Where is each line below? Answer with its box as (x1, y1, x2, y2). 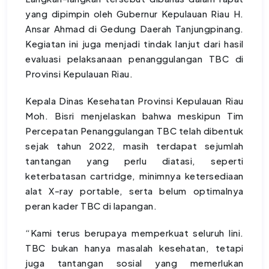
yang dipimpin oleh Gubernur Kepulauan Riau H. (25, 8, 244, 20)
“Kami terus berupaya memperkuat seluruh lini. (25, 227, 244, 239)
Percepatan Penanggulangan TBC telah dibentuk (25, 125, 244, 137)
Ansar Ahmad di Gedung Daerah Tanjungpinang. (25, 23, 244, 35)
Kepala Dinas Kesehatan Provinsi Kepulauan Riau (25, 95, 244, 107)
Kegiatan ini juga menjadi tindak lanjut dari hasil (25, 38, 244, 50)
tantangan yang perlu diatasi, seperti (25, 155, 244, 167)
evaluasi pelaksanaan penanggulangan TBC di (25, 53, 244, 65)
